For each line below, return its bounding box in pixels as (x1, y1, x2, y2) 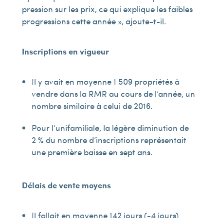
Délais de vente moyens (21, 179, 111, 191)
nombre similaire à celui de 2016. (31, 100, 153, 111)
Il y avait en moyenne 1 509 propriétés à (31, 75, 180, 87)
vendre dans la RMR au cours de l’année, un (31, 88, 195, 99)
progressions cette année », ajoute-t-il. (21, 15, 166, 27)
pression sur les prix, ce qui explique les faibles (21, 3, 193, 15)
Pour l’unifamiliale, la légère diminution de (31, 122, 189, 133)
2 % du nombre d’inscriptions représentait (31, 134, 186, 145)
